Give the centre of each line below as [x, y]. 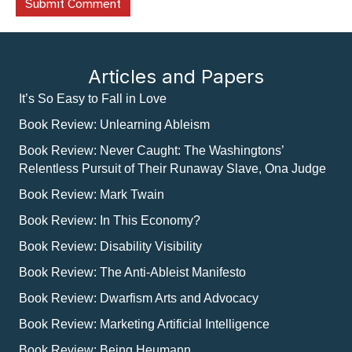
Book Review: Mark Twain [92, 195]
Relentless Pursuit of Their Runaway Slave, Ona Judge [172, 169]
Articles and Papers [176, 77]
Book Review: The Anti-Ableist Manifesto [132, 273]
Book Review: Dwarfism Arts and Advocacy [139, 299]
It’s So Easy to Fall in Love [93, 99]
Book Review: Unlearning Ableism [114, 125]
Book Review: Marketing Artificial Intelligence [144, 324]
